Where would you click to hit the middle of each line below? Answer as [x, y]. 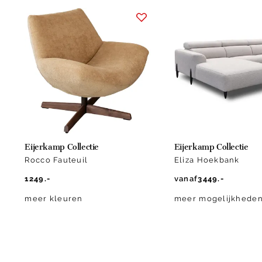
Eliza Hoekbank [207, 160]
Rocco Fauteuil [56, 160]
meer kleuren [54, 198]
